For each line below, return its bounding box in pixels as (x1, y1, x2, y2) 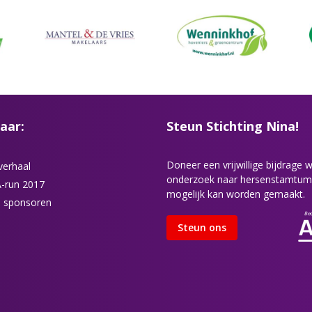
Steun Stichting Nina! (166, 118, 299, 135)
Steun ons (178, 221, 226, 235)
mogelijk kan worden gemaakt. (166, 187, 308, 201)
